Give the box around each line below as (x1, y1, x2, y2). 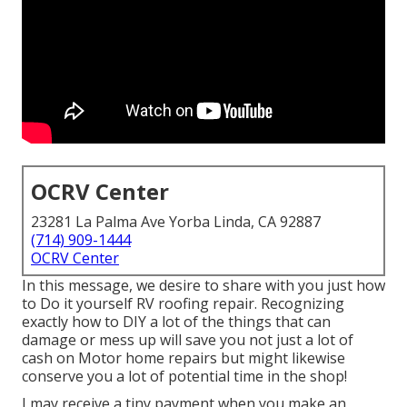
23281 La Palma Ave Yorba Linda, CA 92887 (31, 212, 321, 233)
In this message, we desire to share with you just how (22, 275, 385, 296)
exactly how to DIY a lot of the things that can (22, 312, 331, 333)
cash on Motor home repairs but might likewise (22, 348, 345, 369)
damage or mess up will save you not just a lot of (22, 330, 353, 351)
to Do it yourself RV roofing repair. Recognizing (22, 293, 344, 314)
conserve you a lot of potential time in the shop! (22, 366, 347, 387)
